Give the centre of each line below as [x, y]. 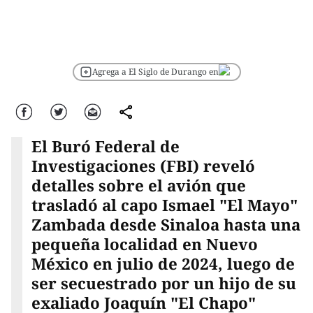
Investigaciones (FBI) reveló [143, 166]
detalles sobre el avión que [138, 186]
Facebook [28, 110]
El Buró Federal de [105, 147]
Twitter [59, 110]
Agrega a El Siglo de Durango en [155, 72]
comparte [129, 110]
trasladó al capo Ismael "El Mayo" [164, 205]
